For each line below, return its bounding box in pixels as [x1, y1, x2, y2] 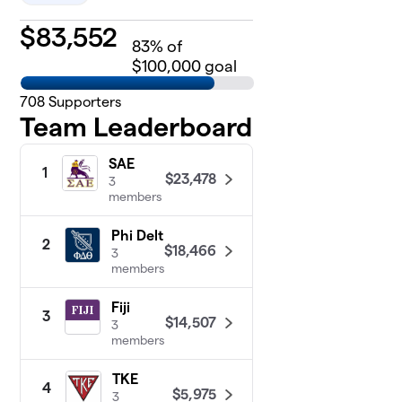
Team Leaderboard [20, 111, 253, 142]
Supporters [45, 93, 122, 109]
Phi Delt [111, 227, 164, 243]
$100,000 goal [132, 57, 238, 74]
